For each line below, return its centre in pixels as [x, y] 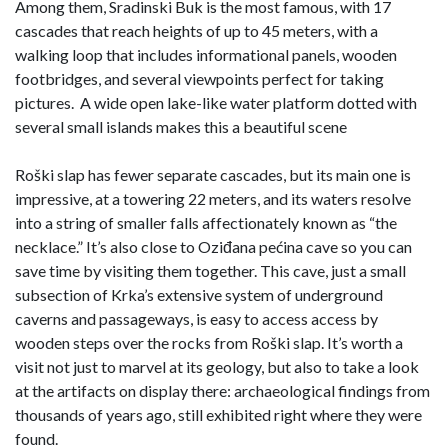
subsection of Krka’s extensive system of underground [199, 295]
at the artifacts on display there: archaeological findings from [222, 391]
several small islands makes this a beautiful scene [181, 127]
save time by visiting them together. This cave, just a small [210, 271]
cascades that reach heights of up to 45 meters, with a [196, 31]
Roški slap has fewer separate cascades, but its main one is [213, 175]
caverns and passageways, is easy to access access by [196, 319]
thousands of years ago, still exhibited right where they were [218, 415]
